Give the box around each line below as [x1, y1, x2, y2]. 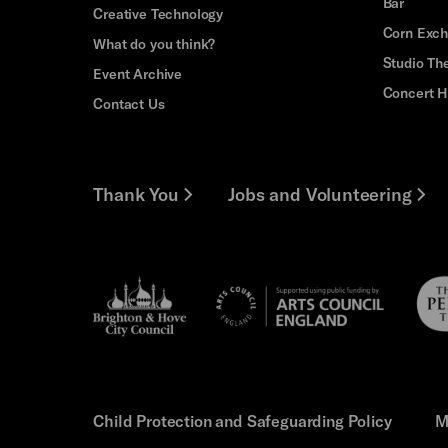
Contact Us [93, 94, 165, 112]
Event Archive [93, 64, 183, 82]
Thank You [93, 182, 179, 205]
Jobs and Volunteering [228, 182, 412, 205]
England [204, 327, 267, 348]
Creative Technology [93, 4, 224, 22]
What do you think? [93, 34, 216, 52]
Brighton [92, 273, 159, 294]
